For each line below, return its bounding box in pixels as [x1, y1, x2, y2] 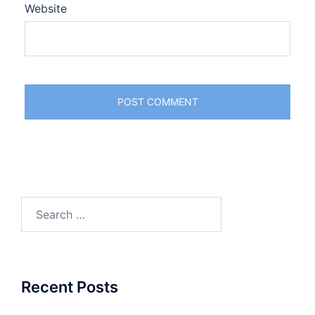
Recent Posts [21, 278, 118, 296]
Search [20, 198, 57, 212]
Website [25, 1, 67, 15]
